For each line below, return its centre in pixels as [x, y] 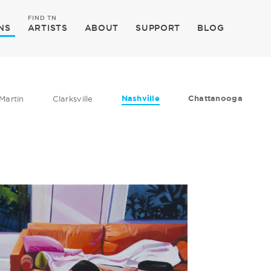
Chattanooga [215, 98]
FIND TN [42, 18]
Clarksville [73, 99]
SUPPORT [158, 28]
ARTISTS [47, 28]
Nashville [140, 98]
